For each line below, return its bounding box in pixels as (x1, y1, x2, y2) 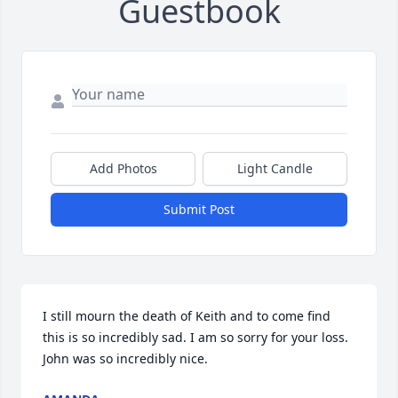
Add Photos (89, 160, 157, 178)
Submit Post (163, 201, 235, 219)
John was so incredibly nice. (43, 350, 208, 368)
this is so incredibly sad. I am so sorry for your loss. (43, 329, 348, 346)
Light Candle (237, 160, 313, 178)
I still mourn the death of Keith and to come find (43, 307, 330, 325)
